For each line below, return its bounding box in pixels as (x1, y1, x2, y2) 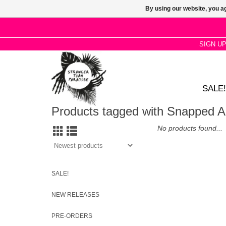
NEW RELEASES (51, 191, 99, 198)
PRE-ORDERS (51, 212, 92, 219)
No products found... (157, 124, 222, 132)
